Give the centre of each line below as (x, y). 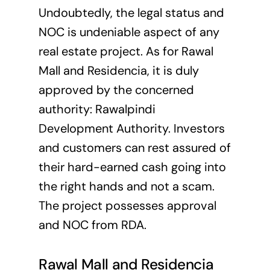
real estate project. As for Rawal (126, 52)
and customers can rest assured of (134, 148)
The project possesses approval (127, 206)
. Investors (196, 129)
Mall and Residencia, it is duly (118, 71)
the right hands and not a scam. (126, 187)
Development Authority (103, 129)
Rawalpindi (125, 109)
